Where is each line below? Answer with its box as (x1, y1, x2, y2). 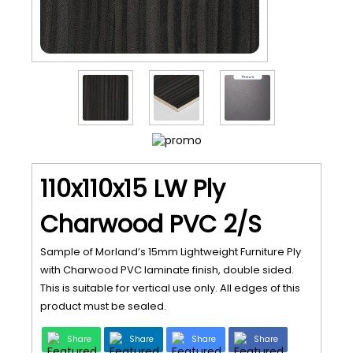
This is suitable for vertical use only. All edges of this (40, 281, 300, 295)
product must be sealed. (40, 299, 166, 314)
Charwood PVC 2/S (40, 208, 262, 241)
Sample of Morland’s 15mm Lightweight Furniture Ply (40, 244, 301, 259)
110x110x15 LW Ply (40, 173, 225, 206)
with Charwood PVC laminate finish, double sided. (40, 262, 294, 277)
